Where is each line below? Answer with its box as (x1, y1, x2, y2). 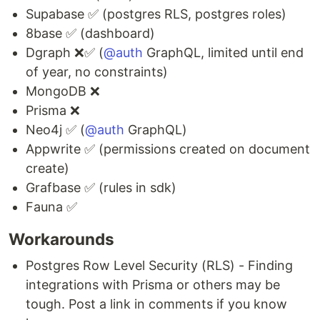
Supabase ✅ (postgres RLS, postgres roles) (26, 6, 286, 22)
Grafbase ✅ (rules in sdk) (26, 180, 176, 196)
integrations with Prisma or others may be (26, 277, 280, 293)
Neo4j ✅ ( (26, 122, 85, 138)
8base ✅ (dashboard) (26, 26, 155, 41)
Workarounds (9, 229, 114, 249)
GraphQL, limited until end (143, 45, 304, 61)
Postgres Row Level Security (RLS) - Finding (26, 258, 293, 274)
